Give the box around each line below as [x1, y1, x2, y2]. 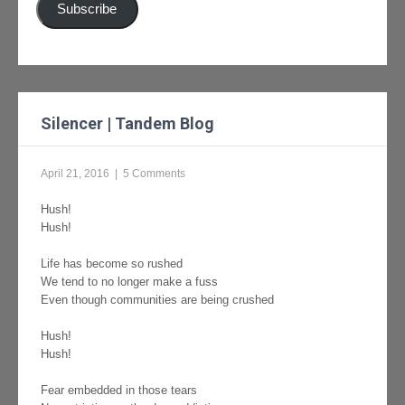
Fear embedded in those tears [41, 383, 197, 398]
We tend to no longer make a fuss [41, 275, 218, 289]
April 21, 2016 [41, 167, 109, 181]
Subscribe [57, 2, 118, 17]
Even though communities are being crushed [41, 293, 274, 307]
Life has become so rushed [41, 257, 183, 271]
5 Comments [123, 167, 185, 181]
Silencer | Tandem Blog [41, 114, 214, 134]
